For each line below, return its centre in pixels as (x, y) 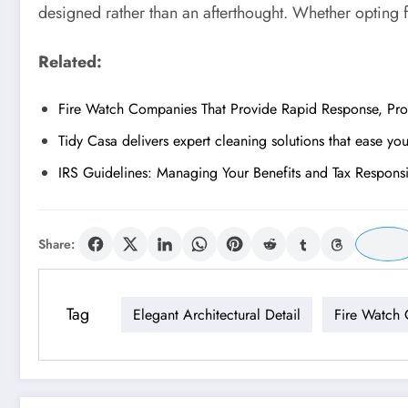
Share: (56, 245)
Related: (70, 61)
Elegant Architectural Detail (217, 314)
